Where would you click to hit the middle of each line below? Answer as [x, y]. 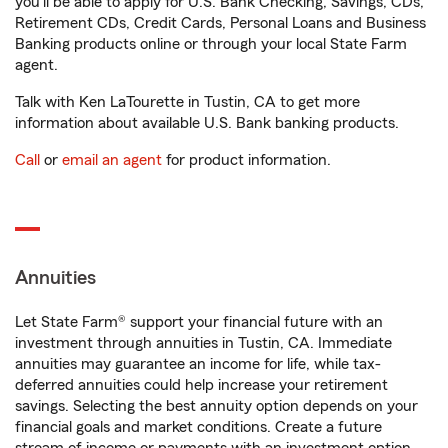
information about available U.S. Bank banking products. [207, 123]
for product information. [246, 160]
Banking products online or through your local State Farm [211, 44]
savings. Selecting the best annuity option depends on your [216, 406]
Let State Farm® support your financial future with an [199, 322]
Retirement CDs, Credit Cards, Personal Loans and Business [220, 23]
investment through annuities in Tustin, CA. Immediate [203, 343]
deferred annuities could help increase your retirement [201, 385]
